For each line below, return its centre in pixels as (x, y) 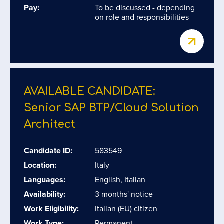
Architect (50, 124)
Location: (40, 165)
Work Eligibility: (51, 209)
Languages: (45, 180)
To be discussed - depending (145, 8)
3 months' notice (124, 194)
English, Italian (120, 180)
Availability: (45, 194)
